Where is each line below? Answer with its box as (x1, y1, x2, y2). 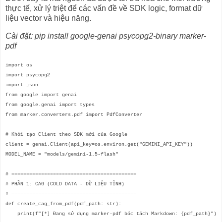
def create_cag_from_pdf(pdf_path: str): (5, 201, 121, 207)
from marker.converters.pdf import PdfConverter (5, 111, 142, 117)
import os (5, 62, 32, 68)
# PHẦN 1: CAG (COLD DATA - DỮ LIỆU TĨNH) (5, 181, 124, 187)
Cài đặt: (5, 32, 35, 41)
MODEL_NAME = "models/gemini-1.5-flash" (5, 151, 118, 157)
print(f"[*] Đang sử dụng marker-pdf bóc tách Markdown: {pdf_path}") (5, 211, 217, 217)
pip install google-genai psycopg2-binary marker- (35, 32, 206, 41)
